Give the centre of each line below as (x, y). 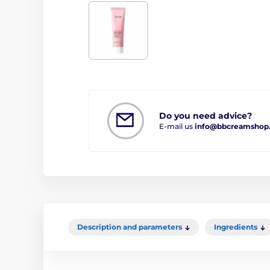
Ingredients (236, 227)
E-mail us (177, 126)
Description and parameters (130, 227)
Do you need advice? (206, 116)
